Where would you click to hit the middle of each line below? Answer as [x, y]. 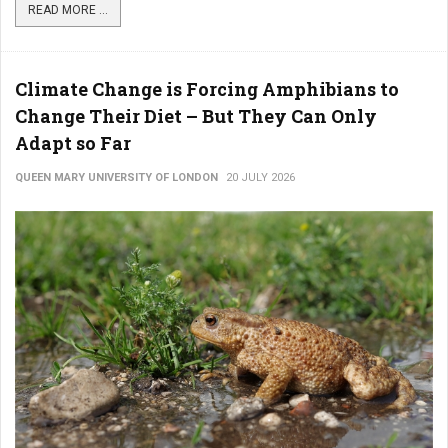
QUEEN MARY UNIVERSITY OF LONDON [116, 177]
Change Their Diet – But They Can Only [196, 116]
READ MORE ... [68, 10]
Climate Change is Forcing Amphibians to [207, 89]
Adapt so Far [73, 143]
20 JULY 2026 [260, 177]
